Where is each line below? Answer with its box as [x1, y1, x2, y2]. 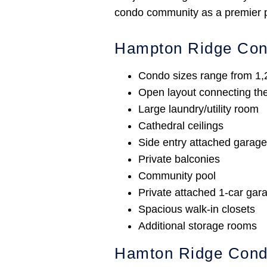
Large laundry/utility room [138, 103, 259, 116]
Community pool [138, 170, 216, 182]
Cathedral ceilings [138, 120, 223, 132]
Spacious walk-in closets [138, 203, 255, 216]
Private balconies [138, 153, 220, 166]
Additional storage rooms [138, 220, 257, 232]
